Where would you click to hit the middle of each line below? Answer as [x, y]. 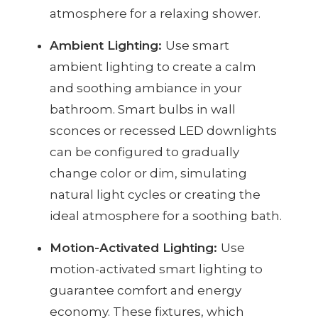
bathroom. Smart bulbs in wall [143, 109]
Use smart [197, 45]
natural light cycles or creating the [155, 194]
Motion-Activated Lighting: [135, 247]
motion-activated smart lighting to [156, 269]
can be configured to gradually [144, 152]
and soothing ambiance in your [146, 88]
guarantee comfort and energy [146, 290]
